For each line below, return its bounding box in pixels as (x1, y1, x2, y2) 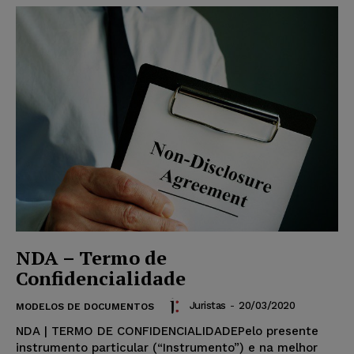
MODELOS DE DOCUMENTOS (16, 301, 154, 313)
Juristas (189, 299, 226, 312)
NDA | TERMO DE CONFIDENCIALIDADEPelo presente (16, 324, 318, 339)
